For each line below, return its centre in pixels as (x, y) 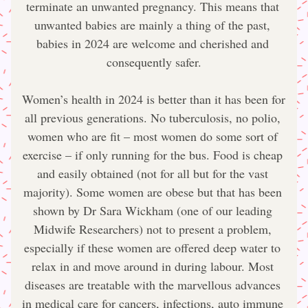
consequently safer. (154, 62)
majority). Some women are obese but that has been (152, 192)
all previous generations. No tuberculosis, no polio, (152, 118)
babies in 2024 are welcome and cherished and (152, 43)
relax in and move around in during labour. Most (152, 266)
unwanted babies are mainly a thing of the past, (152, 25)
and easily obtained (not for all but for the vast (152, 173)
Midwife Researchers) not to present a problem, (152, 229)
